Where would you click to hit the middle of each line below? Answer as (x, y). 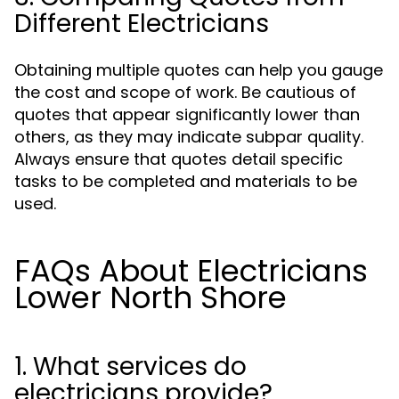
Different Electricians (142, 24)
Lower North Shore (151, 297)
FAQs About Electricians (191, 271)
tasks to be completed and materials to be (186, 181)
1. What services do (130, 366)
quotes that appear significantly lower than (187, 114)
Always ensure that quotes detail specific (179, 159)
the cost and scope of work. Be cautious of (185, 92)
